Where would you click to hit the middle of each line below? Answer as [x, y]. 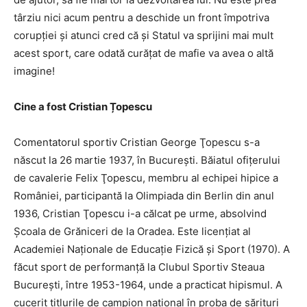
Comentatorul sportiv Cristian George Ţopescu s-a [137, 142]
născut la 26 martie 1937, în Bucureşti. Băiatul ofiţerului [147, 160]
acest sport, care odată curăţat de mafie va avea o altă [144, 53]
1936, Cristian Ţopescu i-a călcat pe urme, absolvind [140, 213]
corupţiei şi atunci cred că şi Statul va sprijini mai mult [144, 35]
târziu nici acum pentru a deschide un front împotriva [142, 17]
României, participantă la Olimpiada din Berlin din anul [144, 196]
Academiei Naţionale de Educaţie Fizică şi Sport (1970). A [152, 249]
